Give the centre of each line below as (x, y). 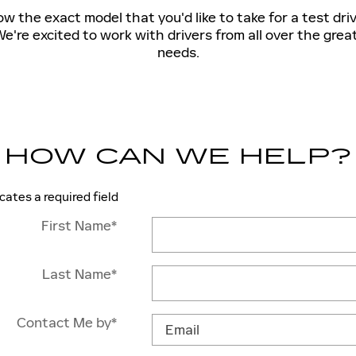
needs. (178, 52)
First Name (76, 225)
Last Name (76, 274)
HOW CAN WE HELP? (178, 156)
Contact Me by (64, 322)
